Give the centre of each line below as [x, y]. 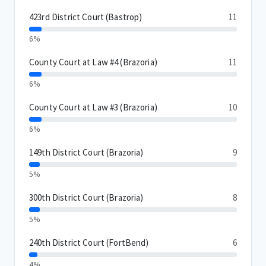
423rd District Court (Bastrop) [86, 17]
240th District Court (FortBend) [89, 243]
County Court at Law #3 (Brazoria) [93, 107]
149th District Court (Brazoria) [86, 153]
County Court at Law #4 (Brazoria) [93, 62]
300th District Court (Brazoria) [86, 198]
